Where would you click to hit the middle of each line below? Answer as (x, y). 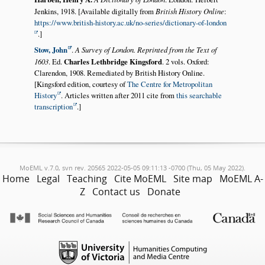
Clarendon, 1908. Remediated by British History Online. (119, 72)
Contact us (116, 192)
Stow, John (51, 49)
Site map (193, 179)
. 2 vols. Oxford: (185, 61)
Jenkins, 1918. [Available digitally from (95, 12)
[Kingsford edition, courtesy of (80, 84)
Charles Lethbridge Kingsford (113, 61)
